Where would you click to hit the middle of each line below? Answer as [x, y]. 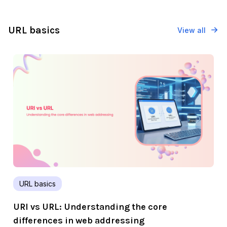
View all [192, 30]
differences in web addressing [79, 220]
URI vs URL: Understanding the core [90, 206]
